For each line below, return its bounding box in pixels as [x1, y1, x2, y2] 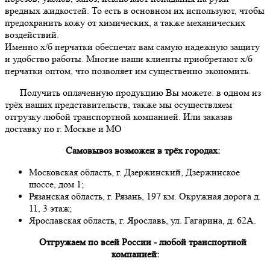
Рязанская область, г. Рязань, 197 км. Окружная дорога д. [29, 190, 261, 202]
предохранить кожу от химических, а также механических [5, 17, 245, 29]
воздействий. [5, 29, 59, 41]
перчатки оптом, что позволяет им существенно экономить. [5, 65, 251, 77]
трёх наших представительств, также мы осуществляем [5, 99, 232, 111]
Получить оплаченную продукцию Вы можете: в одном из [20, 87, 261, 99]
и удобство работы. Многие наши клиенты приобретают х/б [5, 53, 253, 65]
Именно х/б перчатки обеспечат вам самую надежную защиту [5, 41, 260, 53]
